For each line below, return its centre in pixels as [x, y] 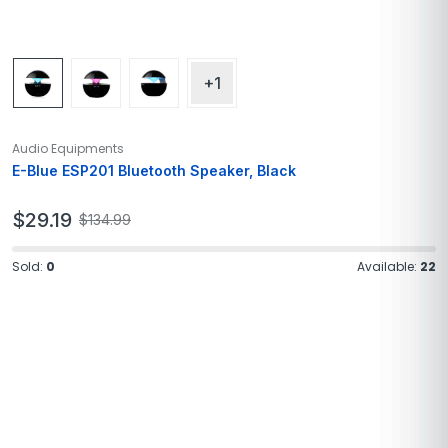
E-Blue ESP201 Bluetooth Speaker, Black [154, 170]
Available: [388, 266]
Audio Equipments [68, 148]
